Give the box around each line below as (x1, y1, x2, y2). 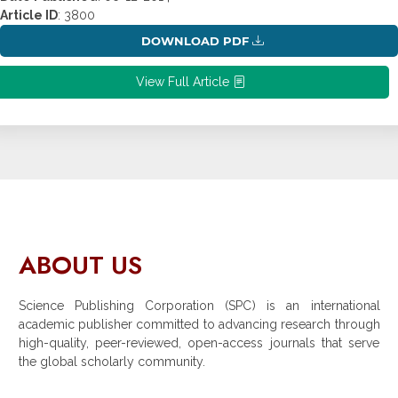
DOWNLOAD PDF (137, 33, 252, 48)
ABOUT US (18, 246, 142, 283)
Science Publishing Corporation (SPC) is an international (18, 298, 380, 313)
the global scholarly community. (18, 354, 205, 369)
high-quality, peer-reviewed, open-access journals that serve (18, 335, 380, 350)
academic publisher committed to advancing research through (18, 316, 380, 331)
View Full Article (135, 74, 233, 89)
